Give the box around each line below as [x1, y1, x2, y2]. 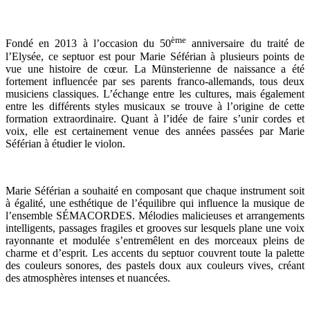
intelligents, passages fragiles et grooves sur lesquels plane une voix [6, 221, 304, 234]
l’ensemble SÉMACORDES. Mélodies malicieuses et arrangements [6, 209, 304, 221]
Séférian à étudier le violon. [6, 137, 125, 149]
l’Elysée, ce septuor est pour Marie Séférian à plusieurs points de [6, 50, 304, 62]
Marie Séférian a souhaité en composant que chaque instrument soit [6, 184, 304, 197]
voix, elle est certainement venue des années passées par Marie [6, 125, 304, 137]
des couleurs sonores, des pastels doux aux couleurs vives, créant [6, 259, 304, 271]
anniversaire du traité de [186, 37, 305, 50]
